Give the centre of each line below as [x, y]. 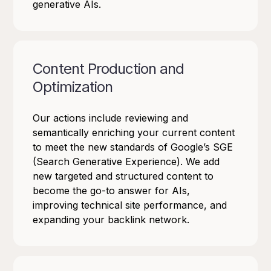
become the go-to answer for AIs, [112, 191]
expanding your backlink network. [111, 220]
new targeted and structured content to [123, 176]
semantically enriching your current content [134, 133]
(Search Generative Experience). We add [126, 162]
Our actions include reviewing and [111, 118]
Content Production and [109, 69]
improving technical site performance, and [130, 205]
